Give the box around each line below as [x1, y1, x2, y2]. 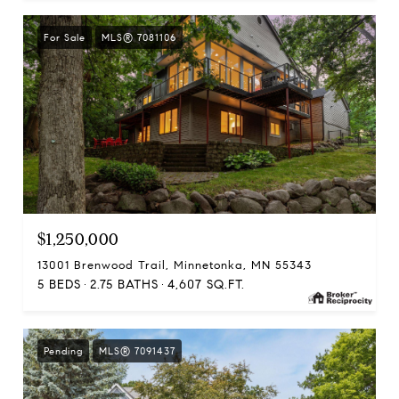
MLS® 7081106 [102, 30, 176, 44]
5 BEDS [37, 276, 81, 292]
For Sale [44, 30, 85, 44]
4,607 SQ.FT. [167, 276, 245, 292]
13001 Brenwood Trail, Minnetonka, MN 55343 [37, 257, 312, 273]
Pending [44, 344, 83, 357]
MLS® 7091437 [99, 344, 175, 357]
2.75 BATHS [90, 276, 159, 292]
